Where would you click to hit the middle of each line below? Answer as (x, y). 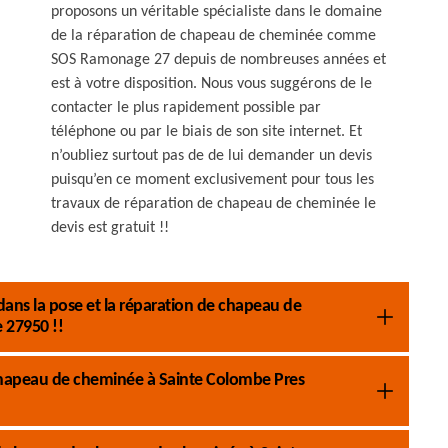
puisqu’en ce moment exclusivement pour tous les (212, 180)
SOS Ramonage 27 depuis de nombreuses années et (218, 60)
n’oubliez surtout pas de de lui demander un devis (211, 156)
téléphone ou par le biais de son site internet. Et (206, 132)
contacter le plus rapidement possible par (186, 108)
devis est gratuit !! (110, 228)
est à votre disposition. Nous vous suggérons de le (211, 84)
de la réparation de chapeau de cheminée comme (213, 36)
